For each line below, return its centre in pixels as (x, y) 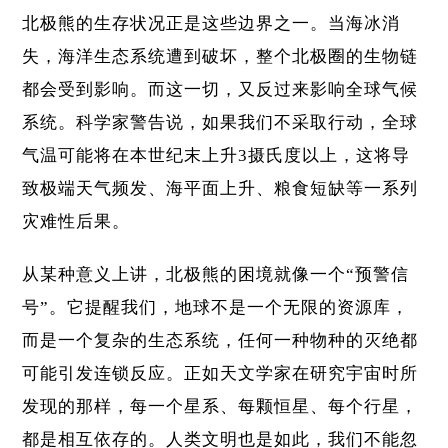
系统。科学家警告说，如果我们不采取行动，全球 (220, 123)
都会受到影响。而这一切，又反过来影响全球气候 (220, 90)
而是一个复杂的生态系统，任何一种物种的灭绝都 (220, 341)
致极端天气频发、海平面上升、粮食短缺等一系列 (220, 189)
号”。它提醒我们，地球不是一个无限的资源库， (216, 308)
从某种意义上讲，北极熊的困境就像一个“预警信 (216, 275)
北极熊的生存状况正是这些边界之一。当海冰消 (211, 24)
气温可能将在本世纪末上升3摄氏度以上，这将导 (216, 156)
